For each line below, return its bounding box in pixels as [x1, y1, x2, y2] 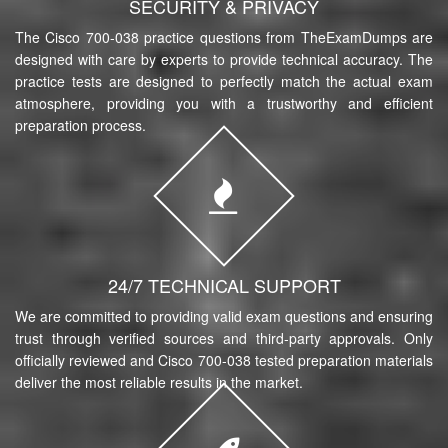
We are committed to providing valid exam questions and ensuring [15, 305, 433, 326]
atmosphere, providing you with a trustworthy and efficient [15, 92, 433, 113]
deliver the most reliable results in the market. [15, 371, 303, 392]
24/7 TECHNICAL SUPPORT [107, 271, 341, 298]
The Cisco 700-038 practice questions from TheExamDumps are [15, 26, 433, 47]
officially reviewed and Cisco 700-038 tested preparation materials [15, 349, 433, 370]
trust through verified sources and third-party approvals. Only [15, 327, 433, 348]
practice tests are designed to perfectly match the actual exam [15, 70, 433, 91]
